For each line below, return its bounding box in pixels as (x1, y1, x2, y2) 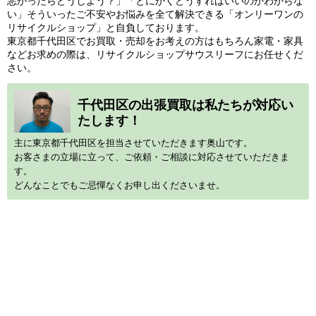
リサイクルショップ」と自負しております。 (7, 22, 205, 33)
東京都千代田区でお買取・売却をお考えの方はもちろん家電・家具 (7, 35, 303, 47)
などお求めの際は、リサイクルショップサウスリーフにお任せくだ (7, 49, 303, 60)
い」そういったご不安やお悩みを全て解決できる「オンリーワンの (7, 8, 303, 20)
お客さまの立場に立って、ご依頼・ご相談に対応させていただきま (14, 152, 289, 162)
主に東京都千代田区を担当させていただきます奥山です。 (14, 138, 253, 148)
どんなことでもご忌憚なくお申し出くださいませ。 (14, 180, 225, 190)
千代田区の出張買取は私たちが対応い (78, 98, 293, 112)
